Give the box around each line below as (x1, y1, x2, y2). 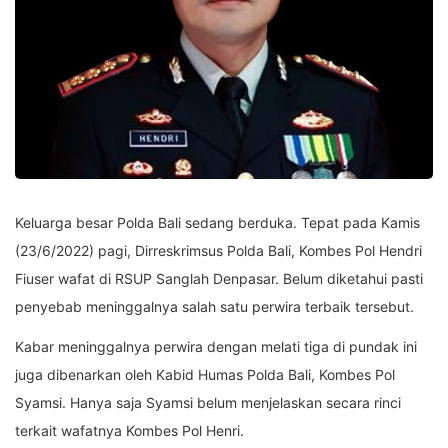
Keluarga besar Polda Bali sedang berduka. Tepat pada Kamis (15, 213, 420, 231)
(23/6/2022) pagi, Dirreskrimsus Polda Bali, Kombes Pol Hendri (15, 241, 422, 259)
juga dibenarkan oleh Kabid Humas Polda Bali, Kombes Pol (15, 365, 395, 383)
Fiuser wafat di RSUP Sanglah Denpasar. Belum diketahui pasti (15, 269, 423, 287)
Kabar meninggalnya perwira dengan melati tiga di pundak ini (15, 337, 417, 355)
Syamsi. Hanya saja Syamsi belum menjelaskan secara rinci (15, 393, 401, 411)
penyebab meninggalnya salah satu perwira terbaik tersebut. (15, 297, 414, 315)
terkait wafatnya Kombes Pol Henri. (15, 421, 244, 439)
